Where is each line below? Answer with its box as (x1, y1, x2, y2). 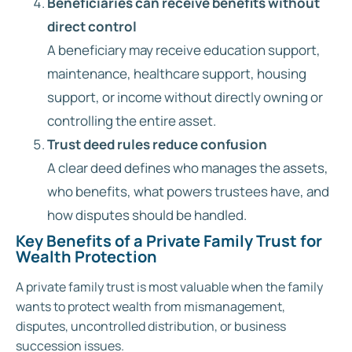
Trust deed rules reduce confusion (47, 134, 267, 153)
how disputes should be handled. (47, 205, 247, 224)
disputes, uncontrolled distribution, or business (16, 317, 286, 335)
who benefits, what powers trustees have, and (47, 181, 329, 200)
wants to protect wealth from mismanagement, (16, 297, 285, 315)
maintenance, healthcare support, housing (47, 64, 306, 82)
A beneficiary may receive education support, (47, 40, 321, 59)
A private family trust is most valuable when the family (16, 277, 323, 295)
